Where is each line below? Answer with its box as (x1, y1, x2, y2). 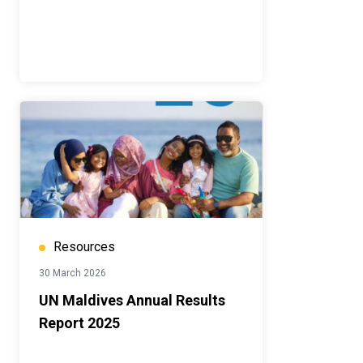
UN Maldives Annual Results (39, 292, 225, 310)
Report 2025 (39, 314, 120, 332)
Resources (53, 239, 115, 255)
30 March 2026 (39, 267, 106, 280)
